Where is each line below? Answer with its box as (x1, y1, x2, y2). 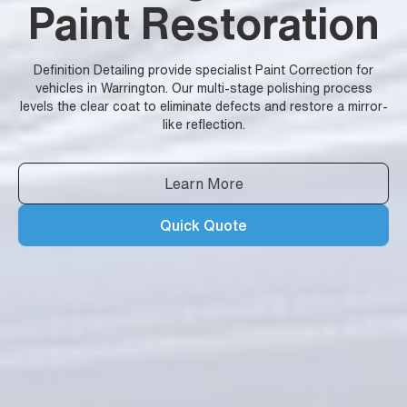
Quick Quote (160, 218, 247, 233)
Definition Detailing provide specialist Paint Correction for (34, 64, 373, 76)
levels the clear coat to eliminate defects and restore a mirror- (19, 100, 388, 113)
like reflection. (162, 118, 245, 131)
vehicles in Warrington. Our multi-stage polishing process (35, 82, 372, 94)
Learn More (164, 176, 243, 191)
